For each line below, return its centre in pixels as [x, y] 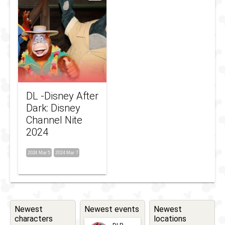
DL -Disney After [62, 96]
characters [34, 218]
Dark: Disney [53, 108]
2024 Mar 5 [39, 152]
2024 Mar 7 [67, 152]
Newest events [111, 209]
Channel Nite [54, 120]
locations [170, 218]
